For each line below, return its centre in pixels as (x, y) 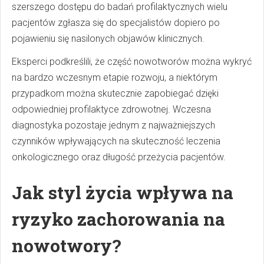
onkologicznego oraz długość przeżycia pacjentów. (119, 157)
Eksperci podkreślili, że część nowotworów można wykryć (132, 62)
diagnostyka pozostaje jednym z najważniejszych (113, 126)
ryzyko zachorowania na (118, 219)
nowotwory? (67, 246)
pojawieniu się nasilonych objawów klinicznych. (108, 39)
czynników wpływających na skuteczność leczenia (116, 141)
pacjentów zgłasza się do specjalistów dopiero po (116, 23)
